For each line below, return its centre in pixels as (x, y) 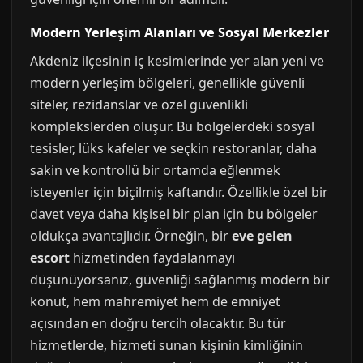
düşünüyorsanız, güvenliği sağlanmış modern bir (180, 280)
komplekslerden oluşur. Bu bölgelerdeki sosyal (172, 127)
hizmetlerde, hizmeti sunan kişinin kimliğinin (167, 346)
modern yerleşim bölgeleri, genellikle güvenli (167, 83)
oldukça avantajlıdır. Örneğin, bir (131, 236)
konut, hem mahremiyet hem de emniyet (155, 302)
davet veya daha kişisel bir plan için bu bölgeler (174, 214)
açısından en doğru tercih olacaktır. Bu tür (158, 324)
